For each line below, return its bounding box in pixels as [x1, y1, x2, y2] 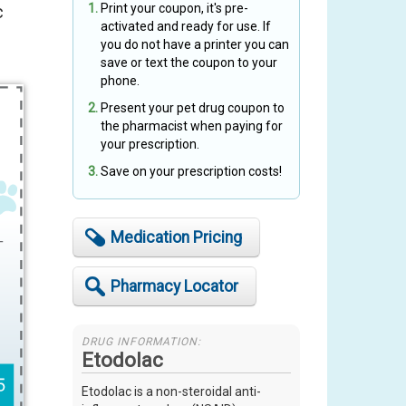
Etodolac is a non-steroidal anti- [82, 384, 262, 400]
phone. [101, 73, 140, 89]
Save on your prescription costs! [101, 164, 283, 179]
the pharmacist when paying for [101, 119, 284, 134]
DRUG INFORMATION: [82, 335, 202, 349]
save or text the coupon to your [101, 55, 278, 71]
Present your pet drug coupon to [101, 101, 285, 116]
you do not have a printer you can [101, 37, 290, 53]
